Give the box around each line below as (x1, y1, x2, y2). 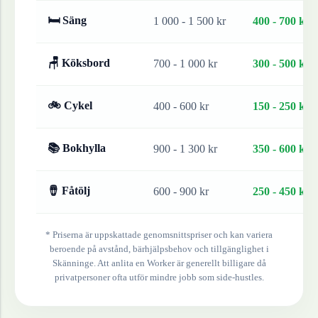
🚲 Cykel (48, 99, 92, 112)
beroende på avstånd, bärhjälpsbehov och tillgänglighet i (49, 243, 269, 255)
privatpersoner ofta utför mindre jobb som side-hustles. (54, 272, 264, 283)
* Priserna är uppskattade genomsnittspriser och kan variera (45, 229, 273, 241)
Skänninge (52, 258, 94, 269)
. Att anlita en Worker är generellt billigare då (93, 258, 266, 269)
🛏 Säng (48, 14, 87, 27)
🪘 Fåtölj (48, 185, 90, 197)
